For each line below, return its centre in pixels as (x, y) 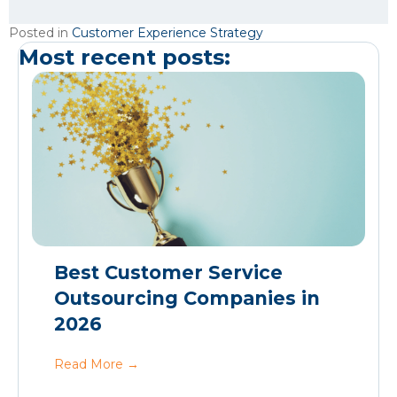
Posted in (40, 32)
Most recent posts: (125, 57)
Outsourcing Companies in (187, 299)
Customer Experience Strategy (167, 32)
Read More (90, 365)
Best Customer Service (168, 273)
